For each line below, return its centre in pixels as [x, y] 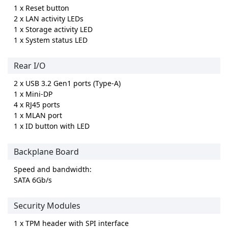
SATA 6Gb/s [33, 180]
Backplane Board [46, 152]
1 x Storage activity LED [53, 30]
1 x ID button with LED [52, 126]
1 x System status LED [51, 40]
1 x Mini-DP [33, 94]
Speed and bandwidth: [53, 169]
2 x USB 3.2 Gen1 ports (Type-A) [67, 83]
